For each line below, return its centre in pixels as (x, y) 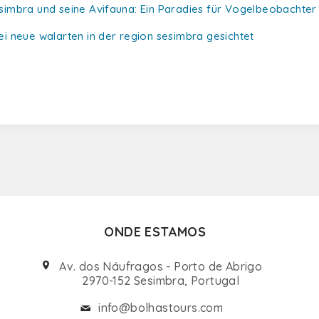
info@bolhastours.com (161, 307)
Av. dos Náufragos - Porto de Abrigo (161, 266)
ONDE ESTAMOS (155, 231)
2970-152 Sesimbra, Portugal (161, 280)
